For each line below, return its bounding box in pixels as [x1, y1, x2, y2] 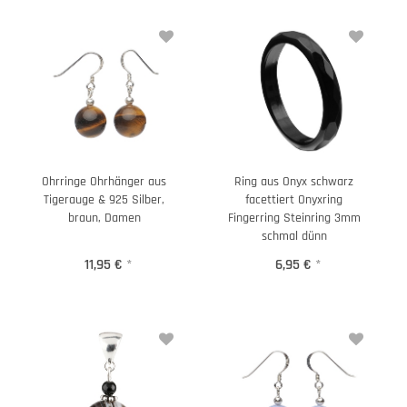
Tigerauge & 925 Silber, [44, 192, 164, 208]
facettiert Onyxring [245, 192, 342, 208]
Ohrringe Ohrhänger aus [42, 174, 166, 190]
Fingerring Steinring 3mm [227, 210, 361, 226]
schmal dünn [261, 228, 327, 244]
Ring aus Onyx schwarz [234, 174, 353, 190]
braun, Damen [67, 210, 141, 226]
